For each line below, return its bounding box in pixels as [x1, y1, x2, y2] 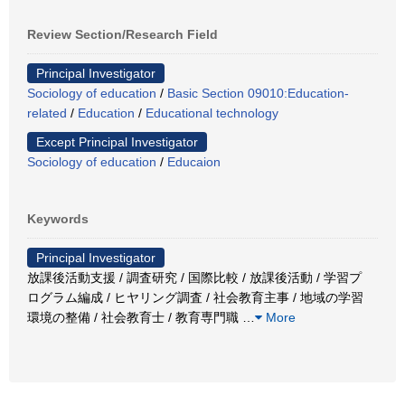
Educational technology [146, 105, 278, 120]
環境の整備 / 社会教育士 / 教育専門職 [27, 309, 242, 325]
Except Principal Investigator [36, 134, 198, 149]
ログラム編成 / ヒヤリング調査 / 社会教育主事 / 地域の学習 [27, 289, 363, 305]
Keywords [27, 211, 89, 226]
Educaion [167, 154, 221, 169]
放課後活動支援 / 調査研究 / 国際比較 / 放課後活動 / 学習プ [27, 269, 362, 285]
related [27, 105, 67, 120]
